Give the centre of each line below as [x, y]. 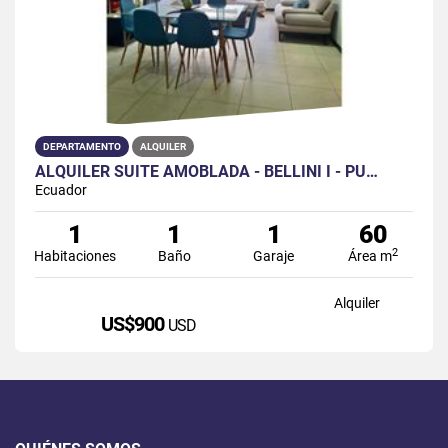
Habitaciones [74, 255]
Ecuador [61, 189]
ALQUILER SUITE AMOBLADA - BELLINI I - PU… [206, 171]
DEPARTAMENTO [82, 146]
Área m [370, 255]
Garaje [274, 255]
